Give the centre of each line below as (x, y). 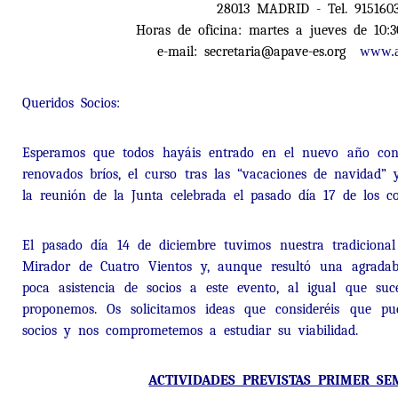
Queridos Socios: (71, 103)
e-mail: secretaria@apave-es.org (255, 52)
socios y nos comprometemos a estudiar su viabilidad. (190, 330)
